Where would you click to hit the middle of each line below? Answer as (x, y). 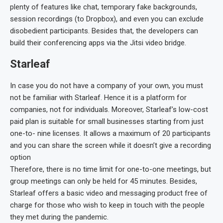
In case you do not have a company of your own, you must (107, 85)
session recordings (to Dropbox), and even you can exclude (107, 19)
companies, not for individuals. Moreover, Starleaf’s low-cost (109, 109)
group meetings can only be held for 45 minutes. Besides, (104, 181)
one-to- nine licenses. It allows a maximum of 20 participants (110, 133)
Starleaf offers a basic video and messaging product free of (109, 193)
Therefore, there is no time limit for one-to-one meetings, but (111, 169)
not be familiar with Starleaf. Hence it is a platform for (98, 97)
